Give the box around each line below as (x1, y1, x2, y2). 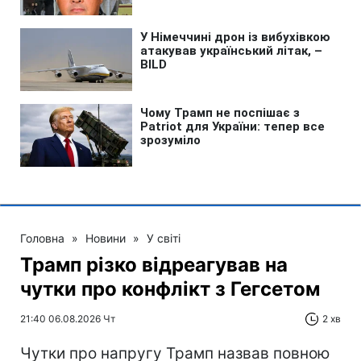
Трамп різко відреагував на (20, 253, 288, 276)
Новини (85, 231, 126, 245)
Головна (20, 231, 64, 245)
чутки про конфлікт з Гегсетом (20, 277, 320, 301)
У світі (147, 231, 180, 245)
